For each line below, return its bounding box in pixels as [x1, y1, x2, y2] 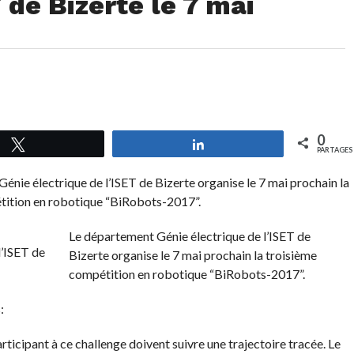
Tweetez [34, 137, 79, 150]
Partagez [214, 137, 259, 150]
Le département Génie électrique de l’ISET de [68, 228, 311, 243]
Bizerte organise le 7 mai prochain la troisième [68, 247, 317, 262]
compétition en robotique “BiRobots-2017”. [68, 266, 305, 281]
